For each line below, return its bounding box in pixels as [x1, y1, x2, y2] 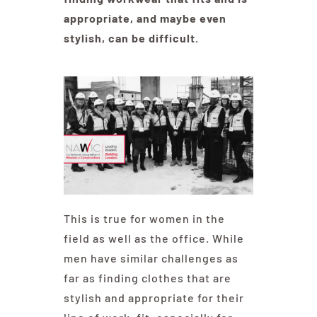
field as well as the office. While [63, 231, 244, 246]
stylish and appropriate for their [63, 291, 244, 305]
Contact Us [238, 81, 300, 96]
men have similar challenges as [63, 251, 238, 265]
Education [243, 35, 300, 49]
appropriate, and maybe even [63, 11, 226, 25]
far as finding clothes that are [63, 271, 231, 285]
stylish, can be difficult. [63, 31, 199, 45]
